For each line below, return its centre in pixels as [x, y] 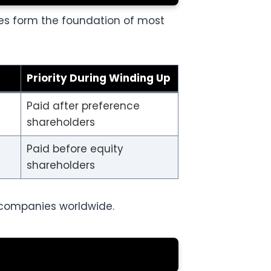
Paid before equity [75, 149]
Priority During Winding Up [98, 78]
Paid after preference [83, 106]
